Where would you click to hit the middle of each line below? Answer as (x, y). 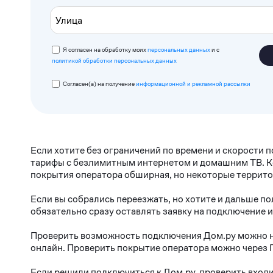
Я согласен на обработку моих (105, 50)
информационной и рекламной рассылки (193, 84)
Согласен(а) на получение (99, 84)
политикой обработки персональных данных (114, 61)
